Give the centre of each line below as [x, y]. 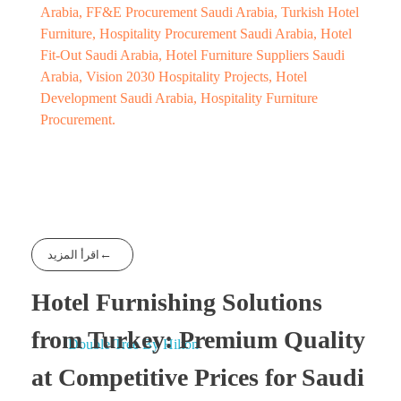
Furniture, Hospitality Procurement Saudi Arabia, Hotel [196, 33]
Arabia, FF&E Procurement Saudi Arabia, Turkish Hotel [200, 12]
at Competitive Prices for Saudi [198, 378]
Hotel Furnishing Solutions [177, 303]
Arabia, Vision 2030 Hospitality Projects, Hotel [174, 76]
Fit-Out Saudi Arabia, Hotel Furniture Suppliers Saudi [192, 55]
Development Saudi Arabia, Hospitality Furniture [179, 98]
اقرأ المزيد [74, 254]
